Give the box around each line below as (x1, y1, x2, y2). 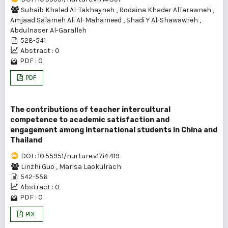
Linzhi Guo (21, 162, 56, 171)
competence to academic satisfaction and (10, 116, 169, 124)
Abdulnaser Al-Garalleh (10, 26, 87, 35)
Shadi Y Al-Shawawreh (126, 16, 199, 24)
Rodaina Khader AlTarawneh (119, 6, 213, 14)
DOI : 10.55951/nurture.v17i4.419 (21, 152, 120, 160)
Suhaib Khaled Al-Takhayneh (21, 6, 116, 14)
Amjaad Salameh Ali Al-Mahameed (10, 16, 123, 24)
